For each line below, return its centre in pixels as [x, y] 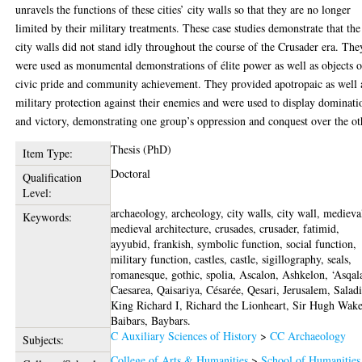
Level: [37, 192]
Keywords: [47, 217]
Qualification [52, 177]
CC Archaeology [308, 335]
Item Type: [47, 153]
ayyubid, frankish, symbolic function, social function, [234, 243]
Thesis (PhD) [141, 149]
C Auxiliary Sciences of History [184, 335]
